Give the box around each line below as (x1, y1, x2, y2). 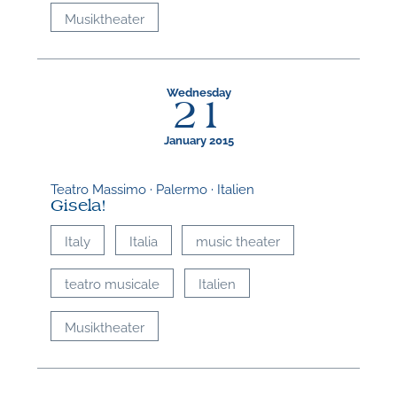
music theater (196, 230, 281, 249)
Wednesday (166, 83, 231, 99)
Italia (128, 230, 158, 249)
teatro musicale (65, 274, 160, 292)
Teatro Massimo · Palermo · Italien (51, 178, 255, 197)
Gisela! (51, 197, 107, 214)
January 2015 (163, 131, 234, 147)
